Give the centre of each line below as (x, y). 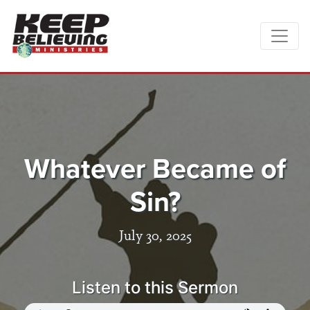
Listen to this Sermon (155, 288)
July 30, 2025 (155, 234)
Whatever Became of (155, 168)
